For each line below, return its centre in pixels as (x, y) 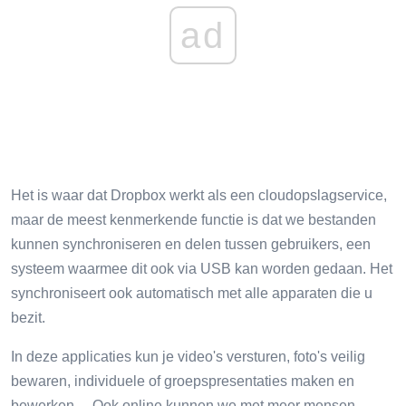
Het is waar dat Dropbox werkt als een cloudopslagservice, (199, 195)
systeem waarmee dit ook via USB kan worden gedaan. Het (202, 268)
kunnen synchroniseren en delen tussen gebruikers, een (191, 244)
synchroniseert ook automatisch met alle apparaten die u (192, 293)
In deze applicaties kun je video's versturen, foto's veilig (188, 356)
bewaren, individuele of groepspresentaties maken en (183, 381)
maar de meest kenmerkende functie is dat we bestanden (193, 219)
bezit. (28, 317)
